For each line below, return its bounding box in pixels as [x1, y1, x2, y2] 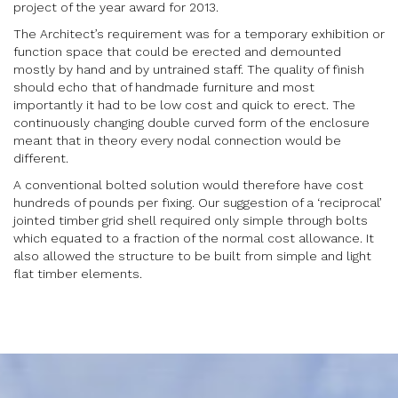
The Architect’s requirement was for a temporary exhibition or [13, 27, 385, 41]
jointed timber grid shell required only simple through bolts [13, 213, 368, 227]
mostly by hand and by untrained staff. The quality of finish [13, 62, 364, 76]
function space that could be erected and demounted [13, 44, 341, 59]
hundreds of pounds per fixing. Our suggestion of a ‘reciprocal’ [13, 195, 382, 210]
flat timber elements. [13, 267, 142, 281]
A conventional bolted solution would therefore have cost [13, 178, 363, 192]
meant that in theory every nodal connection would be [13, 133, 341, 147]
